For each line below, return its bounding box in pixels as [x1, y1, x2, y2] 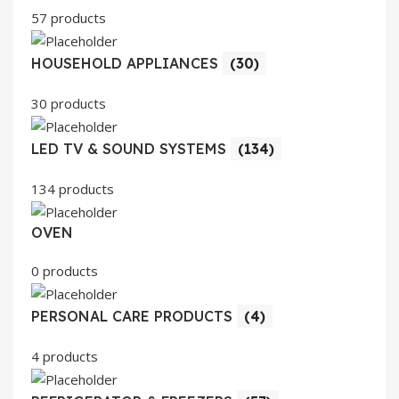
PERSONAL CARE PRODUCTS [31, 306, 237, 325]
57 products [31, 8, 106, 27]
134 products [31, 179, 114, 198]
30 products [31, 94, 106, 112]
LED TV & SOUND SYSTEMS [31, 139, 231, 158]
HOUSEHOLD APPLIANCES [31, 53, 223, 72]
